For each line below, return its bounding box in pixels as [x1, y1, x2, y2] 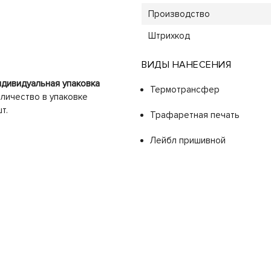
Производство [148, 8, 210, 19]
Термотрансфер [150, 83, 220, 95]
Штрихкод [148, 30, 190, 41]
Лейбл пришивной [150, 134, 226, 146]
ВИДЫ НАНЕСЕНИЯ [142, 58, 231, 71]
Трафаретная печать [150, 109, 240, 120]
